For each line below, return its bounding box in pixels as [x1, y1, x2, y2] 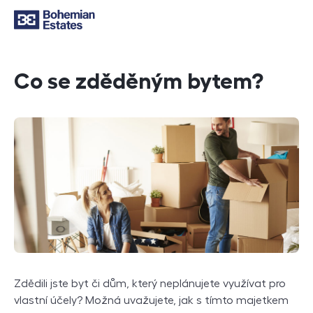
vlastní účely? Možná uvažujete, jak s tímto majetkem [14, 295, 289, 307]
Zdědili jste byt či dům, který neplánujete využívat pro [14, 278, 286, 290]
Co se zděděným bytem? [14, 70, 263, 92]
